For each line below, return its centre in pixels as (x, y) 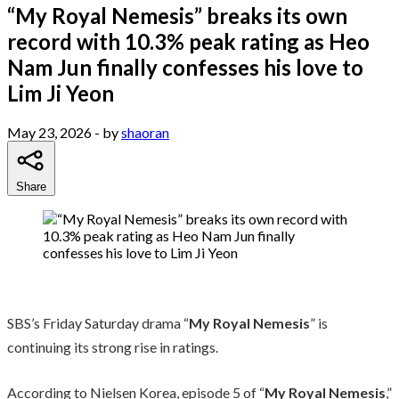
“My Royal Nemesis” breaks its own (177, 15)
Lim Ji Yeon (61, 93)
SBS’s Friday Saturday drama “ (98, 322)
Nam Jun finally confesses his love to (185, 67)
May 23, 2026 (49, 132)
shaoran (145, 132)
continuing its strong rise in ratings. (113, 346)
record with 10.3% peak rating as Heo (188, 41)
